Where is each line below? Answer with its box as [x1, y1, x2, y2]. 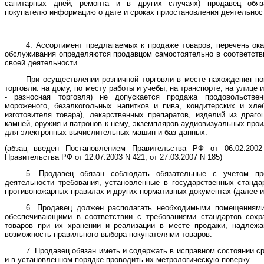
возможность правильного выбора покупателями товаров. [5, 230, 212, 239]
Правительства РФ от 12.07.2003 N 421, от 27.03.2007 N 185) [5, 153, 222, 162]
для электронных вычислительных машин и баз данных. [5, 127, 207, 137]
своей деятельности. [5, 58, 80, 67]
